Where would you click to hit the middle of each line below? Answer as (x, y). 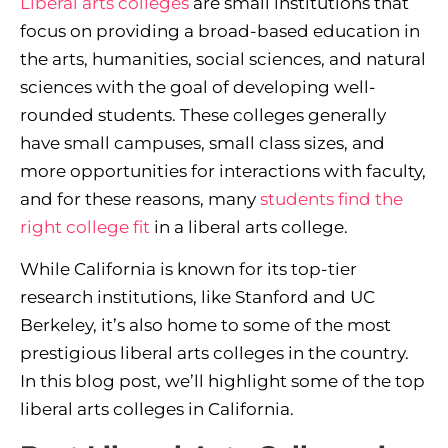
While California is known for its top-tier (188, 269)
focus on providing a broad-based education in (220, 30)
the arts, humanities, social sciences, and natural (223, 58)
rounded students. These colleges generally (203, 114)
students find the (331, 198)
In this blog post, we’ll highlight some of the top (222, 381)
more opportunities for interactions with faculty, (223, 170)
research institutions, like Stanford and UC (197, 297)
